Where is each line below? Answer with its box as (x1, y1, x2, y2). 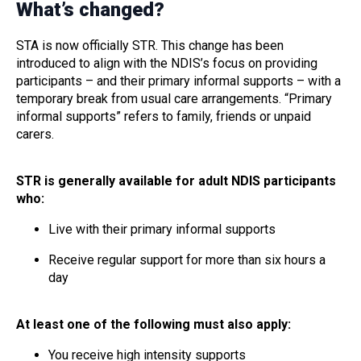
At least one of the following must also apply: (16, 317, 294, 333)
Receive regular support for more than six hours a (48, 252, 326, 268)
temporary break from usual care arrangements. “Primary (16, 91, 332, 107)
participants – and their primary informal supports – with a (16, 73, 341, 89)
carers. (16, 127, 60, 143)
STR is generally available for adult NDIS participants (16, 173, 336, 189)
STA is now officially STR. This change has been (16, 38, 284, 54)
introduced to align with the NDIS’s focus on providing (16, 56, 317, 72)
